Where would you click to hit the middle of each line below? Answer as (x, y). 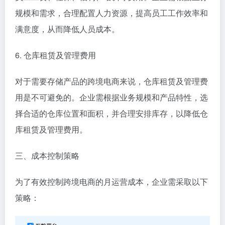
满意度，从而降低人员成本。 (67, 29)
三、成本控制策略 (47, 155)
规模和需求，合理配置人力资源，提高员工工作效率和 (111, 13)
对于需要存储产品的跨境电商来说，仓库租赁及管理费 (111, 81)
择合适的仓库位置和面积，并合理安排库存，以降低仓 (111, 113)
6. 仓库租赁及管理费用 (55, 55)
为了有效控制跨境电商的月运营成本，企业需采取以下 (111, 181)
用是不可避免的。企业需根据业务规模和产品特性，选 (111, 97)
